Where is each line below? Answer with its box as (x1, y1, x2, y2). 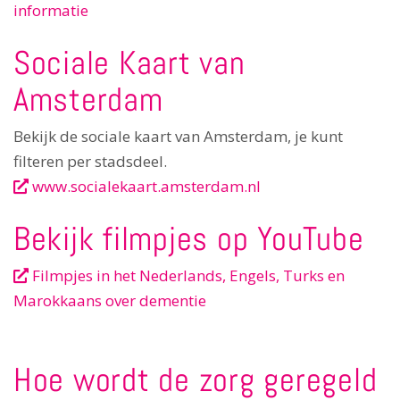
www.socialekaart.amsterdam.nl (29, 176, 261, 196)
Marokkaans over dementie (13, 290, 206, 312)
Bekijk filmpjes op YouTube (13, 217, 364, 260)
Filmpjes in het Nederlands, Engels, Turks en (29, 265, 345, 287)
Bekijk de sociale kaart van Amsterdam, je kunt (13, 126, 343, 146)
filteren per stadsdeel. (13, 151, 167, 171)
